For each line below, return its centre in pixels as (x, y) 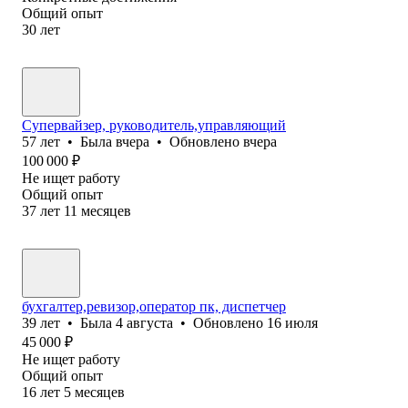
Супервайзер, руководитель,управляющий (154, 125)
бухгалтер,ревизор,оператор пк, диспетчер (154, 306)
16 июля (292, 322)
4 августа (144, 322)
